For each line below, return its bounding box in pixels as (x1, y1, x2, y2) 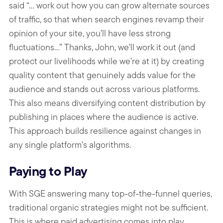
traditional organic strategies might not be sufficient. (9, 201, 208, 214)
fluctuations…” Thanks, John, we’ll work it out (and (9, 40, 195, 53)
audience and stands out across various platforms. (9, 82, 200, 95)
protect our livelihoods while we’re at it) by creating (9, 54, 204, 67)
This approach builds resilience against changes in (9, 124, 201, 137)
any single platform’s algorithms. (9, 138, 131, 151)
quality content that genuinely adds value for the (9, 68, 196, 81)
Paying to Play (9, 161, 87, 181)
